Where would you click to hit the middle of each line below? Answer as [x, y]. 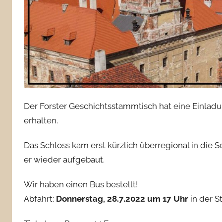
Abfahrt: [40, 199]
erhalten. [41, 120]
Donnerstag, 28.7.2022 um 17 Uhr [122, 199]
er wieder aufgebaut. [64, 159]
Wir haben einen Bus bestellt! [81, 184]
